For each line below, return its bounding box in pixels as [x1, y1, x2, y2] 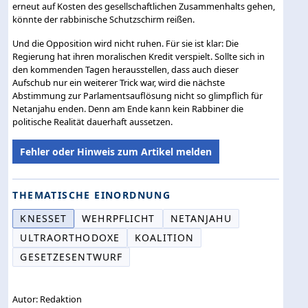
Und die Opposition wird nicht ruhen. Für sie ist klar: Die [12, 36, 239, 49]
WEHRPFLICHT [82, 211, 155, 225]
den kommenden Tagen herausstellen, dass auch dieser [12, 63, 239, 76]
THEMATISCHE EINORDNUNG [12, 188, 171, 201]
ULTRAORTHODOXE [20, 230, 120, 244]
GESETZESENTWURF [20, 250, 123, 263]
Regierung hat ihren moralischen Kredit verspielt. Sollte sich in [12, 49, 265, 63]
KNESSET [20, 211, 67, 225]
